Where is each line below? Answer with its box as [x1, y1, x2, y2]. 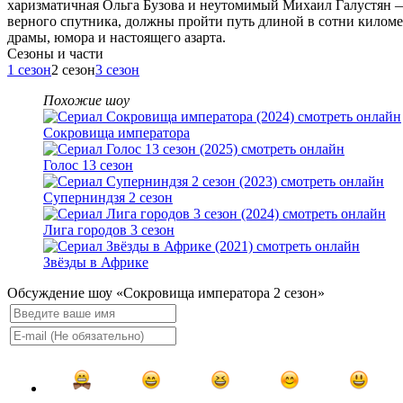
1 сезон [7, 62, 51, 78]
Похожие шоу [43, 93, 130, 109]
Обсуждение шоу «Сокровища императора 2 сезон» [7, 285, 325, 301]
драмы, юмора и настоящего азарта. [7, 30, 226, 46]
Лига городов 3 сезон [43, 222, 175, 238]
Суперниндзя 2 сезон [43, 190, 173, 206]
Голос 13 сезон [43, 157, 133, 174]
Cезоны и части [7, 46, 103, 62]
